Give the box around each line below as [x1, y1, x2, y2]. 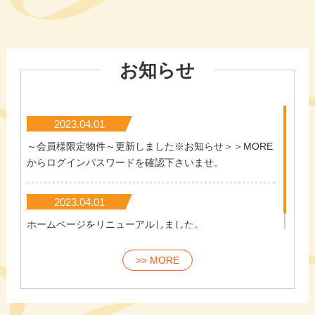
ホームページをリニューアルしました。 [26, 219, 204, 231]
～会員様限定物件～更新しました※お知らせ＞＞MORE [26, 141, 273, 153]
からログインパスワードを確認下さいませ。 [26, 157, 224, 169]
